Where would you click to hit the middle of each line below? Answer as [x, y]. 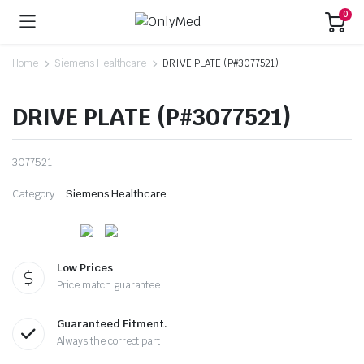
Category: [35, 193]
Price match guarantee [109, 286]
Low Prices [85, 268]
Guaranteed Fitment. [112, 324]
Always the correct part [109, 342]
